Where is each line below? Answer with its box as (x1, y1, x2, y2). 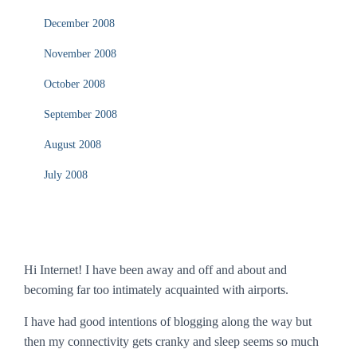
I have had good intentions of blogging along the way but (24, 315, 312, 328)
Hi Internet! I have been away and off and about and (24, 263, 287, 277)
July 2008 (44, 169, 88, 181)
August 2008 (44, 139, 101, 151)
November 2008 (44, 48, 116, 60)
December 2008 (44, 18, 115, 29)
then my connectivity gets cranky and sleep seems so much (24, 335, 319, 348)
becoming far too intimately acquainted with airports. (24, 283, 288, 296)
